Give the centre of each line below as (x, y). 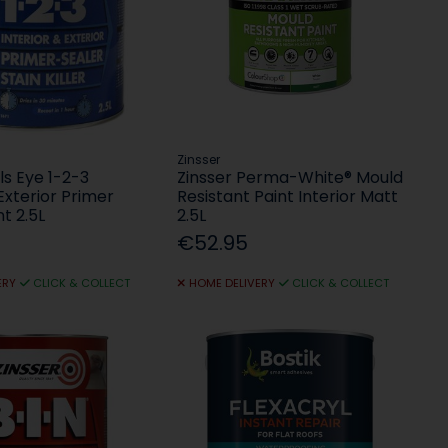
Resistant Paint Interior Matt (288, 197)
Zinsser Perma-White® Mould (290, 178)
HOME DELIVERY (231, 283)
